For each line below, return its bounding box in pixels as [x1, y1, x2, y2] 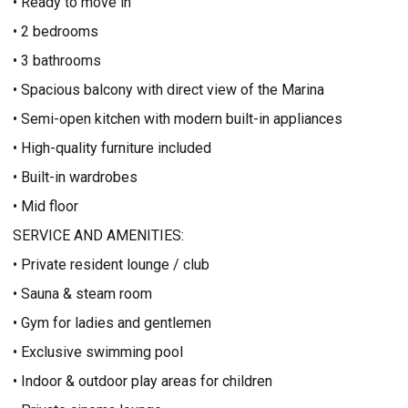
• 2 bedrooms [13, 23, 98, 40]
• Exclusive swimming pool [13, 343, 183, 361]
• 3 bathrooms [13, 52, 101, 69]
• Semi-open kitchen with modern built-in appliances [13, 110, 342, 127]
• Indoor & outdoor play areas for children [13, 372, 272, 390]
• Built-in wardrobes [13, 168, 138, 186]
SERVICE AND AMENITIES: [13, 227, 184, 244]
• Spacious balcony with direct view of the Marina [13, 81, 324, 98]
